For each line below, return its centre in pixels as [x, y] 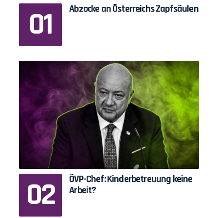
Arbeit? [83, 190]
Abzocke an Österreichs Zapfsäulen [134, 9]
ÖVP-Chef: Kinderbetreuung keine [131, 179]
